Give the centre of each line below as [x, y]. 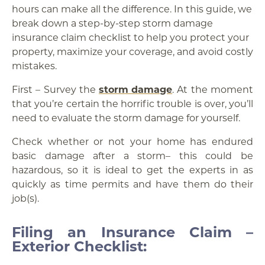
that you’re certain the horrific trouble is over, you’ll [132, 103]
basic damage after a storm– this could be [132, 155]
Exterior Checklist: [79, 245]
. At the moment [213, 89]
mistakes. [34, 65]
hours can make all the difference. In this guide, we [132, 9]
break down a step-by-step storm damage [112, 23]
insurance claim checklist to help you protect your [130, 37]
